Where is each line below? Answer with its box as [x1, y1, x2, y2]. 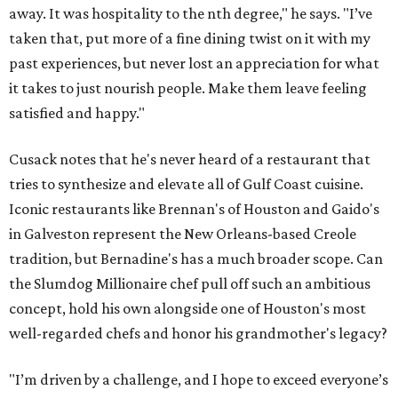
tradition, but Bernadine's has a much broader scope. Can [9, 249, 383, 267]
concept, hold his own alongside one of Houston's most [9, 298, 366, 317]
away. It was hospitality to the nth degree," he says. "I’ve [9, 4, 372, 22]
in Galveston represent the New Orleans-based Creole [9, 224, 356, 243]
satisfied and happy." [9, 103, 145, 122]
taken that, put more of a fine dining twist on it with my [9, 28, 370, 47]
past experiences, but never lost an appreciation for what [9, 53, 379, 72]
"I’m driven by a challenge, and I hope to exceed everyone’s [9, 370, 388, 388]
